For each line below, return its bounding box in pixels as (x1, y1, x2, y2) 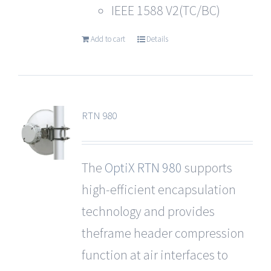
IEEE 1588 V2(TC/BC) (111, 2, 220, 19)
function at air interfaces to (81, 246, 228, 263)
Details (146, 34, 168, 44)
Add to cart (90, 34, 125, 44)
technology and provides (81, 203, 215, 220)
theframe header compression (81, 224, 244, 241)
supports (181, 159, 232, 176)
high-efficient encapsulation (81, 181, 236, 198)
